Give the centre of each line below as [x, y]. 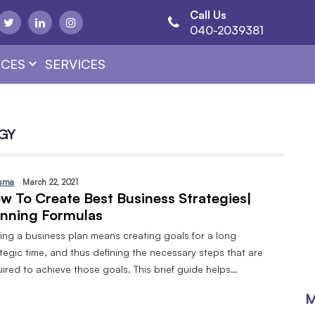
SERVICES [76, 64]
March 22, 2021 [50, 182]
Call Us [208, 15]
